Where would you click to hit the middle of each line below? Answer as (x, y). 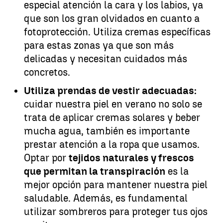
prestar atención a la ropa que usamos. (112, 144)
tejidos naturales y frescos (131, 158)
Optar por (46, 158)
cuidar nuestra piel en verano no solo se (113, 104)
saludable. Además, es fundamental (106, 198)
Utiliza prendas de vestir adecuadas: (110, 90)
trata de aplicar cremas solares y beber (112, 117)
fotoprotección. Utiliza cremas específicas (117, 32)
